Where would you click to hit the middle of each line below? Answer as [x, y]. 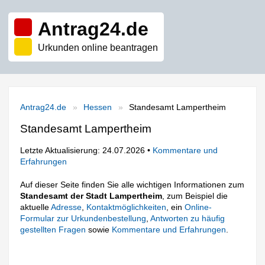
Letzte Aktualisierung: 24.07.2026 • [87, 150]
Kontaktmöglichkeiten [127, 207]
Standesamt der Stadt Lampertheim [91, 195]
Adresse [67, 207]
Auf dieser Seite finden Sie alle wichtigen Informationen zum [132, 184]
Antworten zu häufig [188, 218]
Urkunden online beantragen [98, 48]
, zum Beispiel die [195, 195]
